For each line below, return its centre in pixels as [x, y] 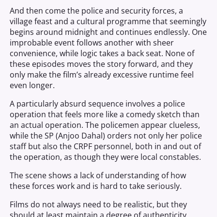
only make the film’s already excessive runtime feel [102, 75]
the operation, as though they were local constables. [105, 157]
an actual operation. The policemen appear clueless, [105, 125]
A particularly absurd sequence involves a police [97, 104]
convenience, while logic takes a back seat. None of [102, 53]
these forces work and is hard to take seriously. [96, 186]
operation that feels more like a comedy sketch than [105, 114]
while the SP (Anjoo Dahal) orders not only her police [106, 136]
